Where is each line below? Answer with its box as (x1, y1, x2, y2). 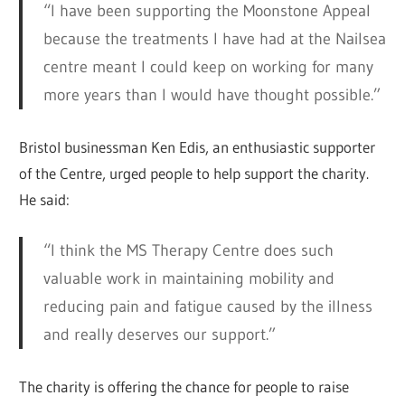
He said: (19, 189, 71, 209)
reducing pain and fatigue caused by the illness (42, 296, 372, 316)
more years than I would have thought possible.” (42, 84, 381, 105)
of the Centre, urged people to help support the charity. (19, 163, 370, 183)
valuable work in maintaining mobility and (42, 268, 334, 288)
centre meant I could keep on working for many (42, 56, 373, 77)
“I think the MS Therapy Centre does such (42, 240, 334, 260)
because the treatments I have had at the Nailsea (42, 28, 386, 49)
